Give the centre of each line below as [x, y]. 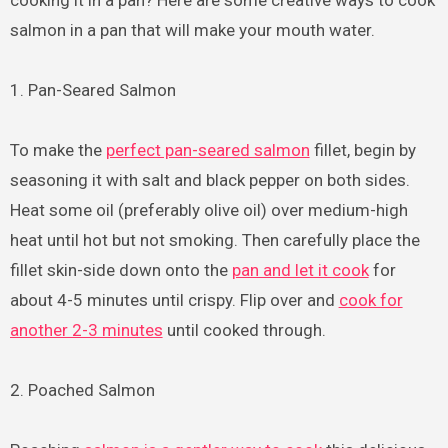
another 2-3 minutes [86, 330]
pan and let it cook [300, 270]
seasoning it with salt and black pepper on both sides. [209, 180]
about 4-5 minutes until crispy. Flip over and [174, 300]
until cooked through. [244, 330]
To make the [57, 150]
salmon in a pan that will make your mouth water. [192, 30]
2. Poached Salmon [82, 390]
